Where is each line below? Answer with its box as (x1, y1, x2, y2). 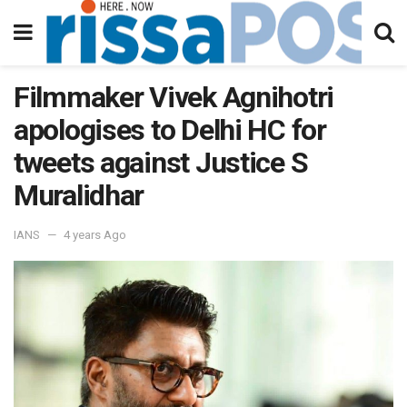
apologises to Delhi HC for (14, 113, 326, 147)
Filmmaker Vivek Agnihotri (14, 80, 333, 114)
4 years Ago (64, 227, 126, 242)
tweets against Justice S (14, 145, 308, 180)
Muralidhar (14, 178, 144, 213)
